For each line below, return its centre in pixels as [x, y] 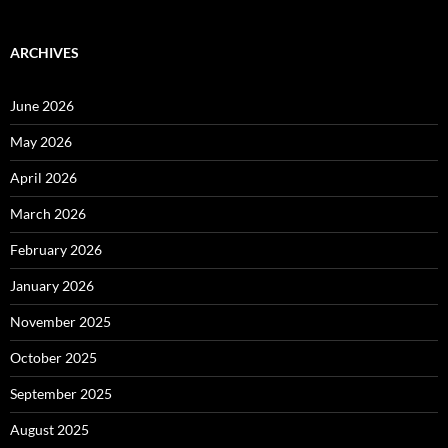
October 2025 [53, 357]
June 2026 [42, 105]
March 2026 [48, 213]
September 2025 [61, 393]
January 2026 [52, 285]
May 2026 [41, 141]
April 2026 [43, 177]
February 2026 [56, 249]
